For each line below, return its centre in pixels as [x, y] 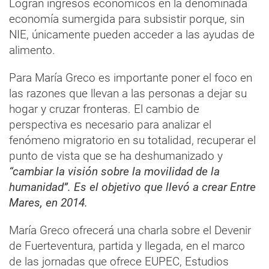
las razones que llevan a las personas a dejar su [128, 94]
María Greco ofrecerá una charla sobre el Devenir [130, 231]
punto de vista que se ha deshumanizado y [116, 156]
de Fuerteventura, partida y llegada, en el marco [127, 246]
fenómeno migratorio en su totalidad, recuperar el [132, 141]
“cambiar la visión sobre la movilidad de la [114, 172]
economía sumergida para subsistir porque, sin [127, 19]
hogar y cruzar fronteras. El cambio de [104, 109]
